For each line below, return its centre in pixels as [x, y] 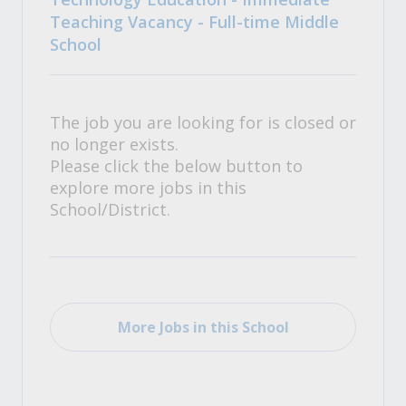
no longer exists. [114, 144]
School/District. [110, 209]
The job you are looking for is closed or [203, 122]
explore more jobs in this [148, 188]
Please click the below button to [176, 166]
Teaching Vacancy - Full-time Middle [194, 22]
